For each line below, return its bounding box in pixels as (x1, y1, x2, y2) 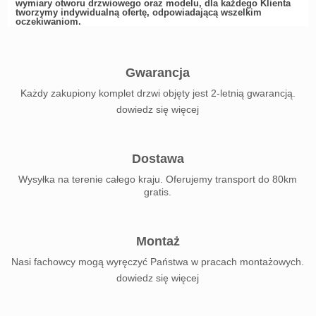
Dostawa (131, 152, 184, 166)
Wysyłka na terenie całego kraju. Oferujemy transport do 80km (18, 174, 298, 185)
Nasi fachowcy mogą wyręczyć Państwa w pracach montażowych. (11, 256, 305, 267)
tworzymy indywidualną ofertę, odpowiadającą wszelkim (15, 7, 262, 18)
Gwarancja (126, 66, 190, 80)
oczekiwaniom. (15, 16, 81, 27)
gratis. (144, 186, 172, 197)
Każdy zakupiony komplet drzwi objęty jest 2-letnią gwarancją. (20, 87, 296, 99)
